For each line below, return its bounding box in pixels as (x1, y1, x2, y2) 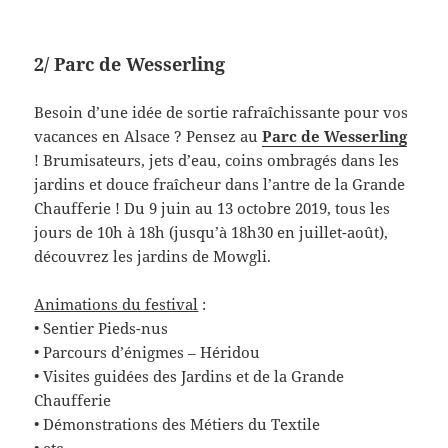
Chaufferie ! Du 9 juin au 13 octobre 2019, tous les (34, 198, 391, 219)
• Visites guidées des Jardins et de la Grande (34, 366, 345, 387)
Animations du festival (34, 294, 199, 315)
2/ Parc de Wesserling (34, 52, 226, 77)
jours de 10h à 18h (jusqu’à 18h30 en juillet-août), (34, 222, 389, 243)
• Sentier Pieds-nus (34, 318, 169, 339)
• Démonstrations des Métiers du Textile (34, 414, 321, 435)
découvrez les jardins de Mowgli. (34, 246, 272, 267)
